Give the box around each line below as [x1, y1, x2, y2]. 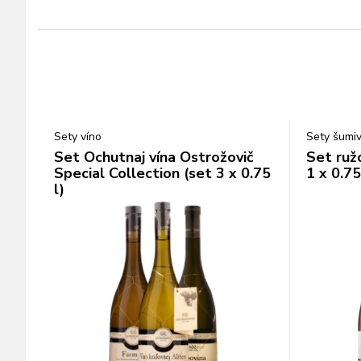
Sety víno [54, 129, 102, 144]
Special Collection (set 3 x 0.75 [54, 164, 271, 183]
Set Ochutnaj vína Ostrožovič [54, 147, 254, 167]
